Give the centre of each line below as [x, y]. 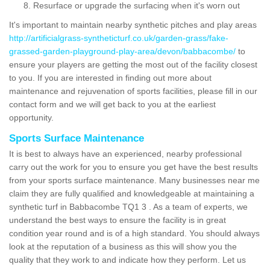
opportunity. [31, 117]
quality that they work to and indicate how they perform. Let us [127, 259]
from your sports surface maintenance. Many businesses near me [134, 180]
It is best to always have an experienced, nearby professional [125, 153]
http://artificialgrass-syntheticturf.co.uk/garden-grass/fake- [119, 38]
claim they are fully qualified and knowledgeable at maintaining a [132, 193]
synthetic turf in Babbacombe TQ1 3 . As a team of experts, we [128, 206]
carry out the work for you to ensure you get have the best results [133, 167]
